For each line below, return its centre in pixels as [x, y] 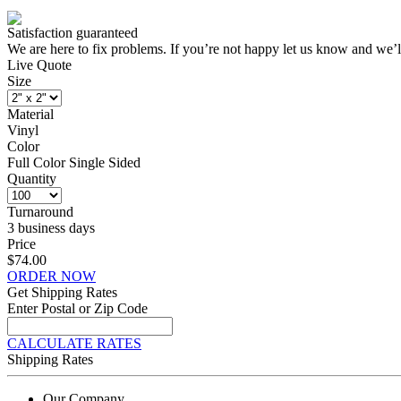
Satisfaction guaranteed [73, 33]
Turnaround [40, 212]
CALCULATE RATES [74, 343]
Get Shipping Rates [62, 292]
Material [30, 114]
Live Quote [39, 65]
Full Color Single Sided [74, 162]
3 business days [51, 228]
